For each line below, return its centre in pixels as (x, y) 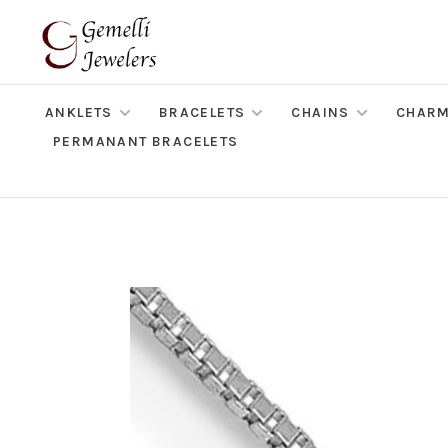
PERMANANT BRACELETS (146, 141)
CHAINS (320, 112)
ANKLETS (79, 112)
